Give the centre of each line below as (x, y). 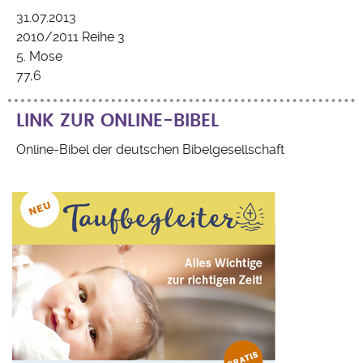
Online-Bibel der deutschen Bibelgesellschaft (150, 150)
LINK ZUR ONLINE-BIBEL (117, 121)
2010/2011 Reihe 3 (70, 37)
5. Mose (39, 57)
